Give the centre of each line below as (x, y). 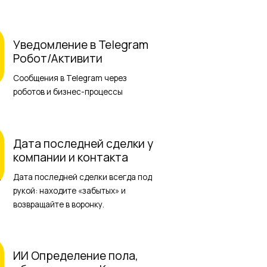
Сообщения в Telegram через (70, 78)
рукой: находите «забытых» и (70, 190)
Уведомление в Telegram (81, 45)
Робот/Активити (58, 59)
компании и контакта (71, 157)
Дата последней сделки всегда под (83, 177)
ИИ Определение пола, (76, 256)
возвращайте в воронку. (59, 204)
